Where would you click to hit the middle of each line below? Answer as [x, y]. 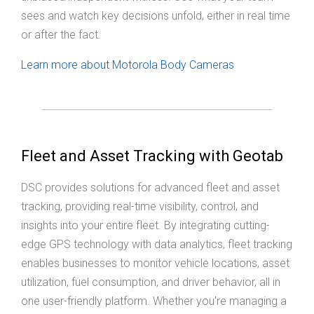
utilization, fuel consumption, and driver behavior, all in [151, 282]
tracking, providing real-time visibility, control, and [140, 207]
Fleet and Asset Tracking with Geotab [152, 156]
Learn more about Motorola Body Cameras [128, 65]
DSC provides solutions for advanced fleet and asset [150, 188]
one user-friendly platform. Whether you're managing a [154, 301]
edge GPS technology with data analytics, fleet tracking [157, 245]
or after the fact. [61, 35]
